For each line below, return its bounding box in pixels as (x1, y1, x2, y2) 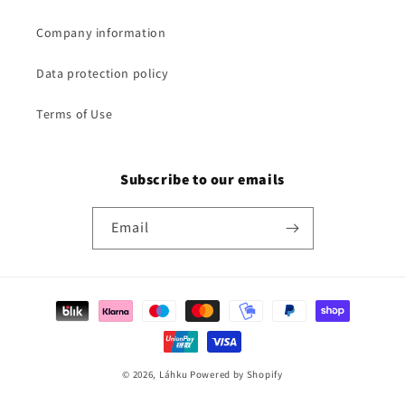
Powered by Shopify (190, 367, 283, 381)
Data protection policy (36, 64, 169, 81)
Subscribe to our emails (120, 169, 285, 189)
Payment (31, 293, 85, 311)
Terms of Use (36, 105, 113, 122)
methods (31, 317, 84, 335)
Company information (36, 24, 166, 41)
